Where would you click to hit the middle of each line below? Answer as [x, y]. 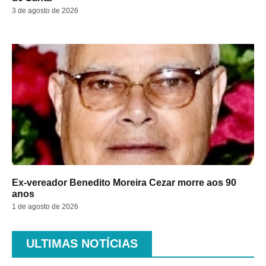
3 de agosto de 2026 [45, 10]
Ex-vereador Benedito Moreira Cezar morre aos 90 [124, 182]
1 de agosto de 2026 [45, 206]
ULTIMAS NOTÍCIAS [82, 243]
